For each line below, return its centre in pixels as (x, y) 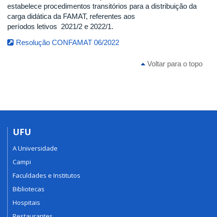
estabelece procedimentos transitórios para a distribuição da (102, 6)
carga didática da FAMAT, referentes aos (71, 16)
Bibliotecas (29, 189)
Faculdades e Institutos (46, 175)
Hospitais (26, 202)
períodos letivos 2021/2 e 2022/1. (60, 26)
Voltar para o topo (174, 63)
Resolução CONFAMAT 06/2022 (68, 42)
